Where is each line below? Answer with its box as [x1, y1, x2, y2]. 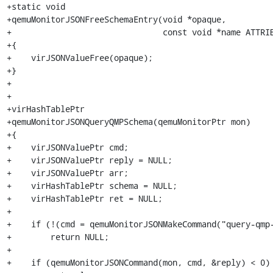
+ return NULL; [6, 230, 109, 243]
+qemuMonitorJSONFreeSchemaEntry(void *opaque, [6, 13, 226, 25]
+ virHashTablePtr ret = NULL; [6, 192, 163, 204]
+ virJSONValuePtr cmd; [6, 141, 129, 153]
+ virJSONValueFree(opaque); [6, 51, 153, 63]
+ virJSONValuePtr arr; [6, 166, 129, 179]
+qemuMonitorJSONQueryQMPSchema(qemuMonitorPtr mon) [6, 115, 250, 127]
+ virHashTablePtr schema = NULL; [6, 179, 177, 191]
